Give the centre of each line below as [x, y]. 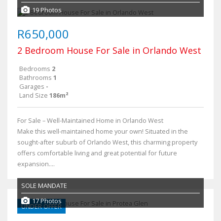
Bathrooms [36, 77]
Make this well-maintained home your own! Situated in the [103, 131]
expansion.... [36, 164]
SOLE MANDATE [44, 185]
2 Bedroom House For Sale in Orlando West [109, 50]
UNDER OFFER [41, 206]
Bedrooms [35, 69]
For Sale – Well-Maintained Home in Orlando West [90, 120]
